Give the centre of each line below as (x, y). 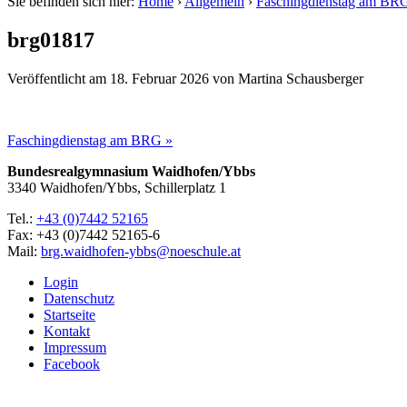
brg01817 (51, 40)
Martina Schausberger (301, 78)
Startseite (69, 314)
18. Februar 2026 (159, 78)
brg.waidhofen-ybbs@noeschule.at (141, 251)
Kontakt (67, 331)
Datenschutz (79, 298)
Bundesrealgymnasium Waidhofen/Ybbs (131, 171)
